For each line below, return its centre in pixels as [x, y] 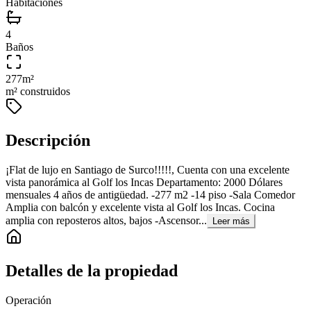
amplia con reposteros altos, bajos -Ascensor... [106, 221]
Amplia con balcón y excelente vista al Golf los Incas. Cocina [140, 208]
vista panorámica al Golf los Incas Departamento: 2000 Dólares [144, 183]
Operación [28, 300]
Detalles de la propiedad [92, 271]
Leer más [231, 221]
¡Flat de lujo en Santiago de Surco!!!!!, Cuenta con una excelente [148, 170]
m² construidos [38, 92]
